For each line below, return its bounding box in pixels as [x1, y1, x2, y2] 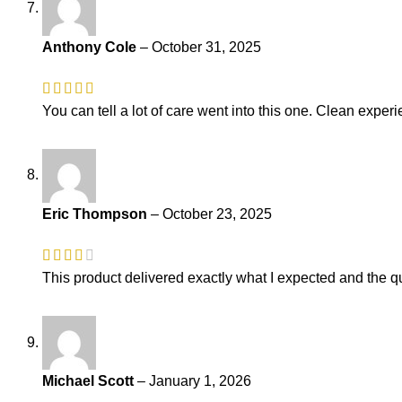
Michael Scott [42, 373, 137, 389]
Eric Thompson [42, 206, 151, 223]
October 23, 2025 [162, 206, 272, 223]
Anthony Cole [42, 39, 140, 55]
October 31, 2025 [152, 39, 261, 55]
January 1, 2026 [149, 373, 251, 389]
